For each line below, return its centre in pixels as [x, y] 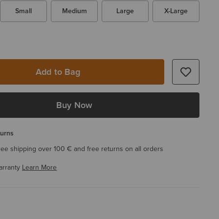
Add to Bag [58, 72]
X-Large [176, 11]
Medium [74, 11]
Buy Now [74, 105]
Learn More [40, 167]
